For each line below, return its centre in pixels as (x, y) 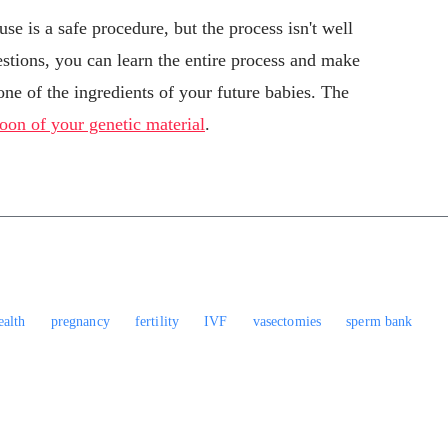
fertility (157, 321)
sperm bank (379, 321)
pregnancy (80, 321)
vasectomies (287, 321)
